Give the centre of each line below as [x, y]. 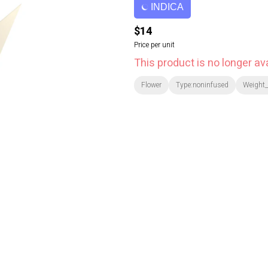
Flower [151, 85]
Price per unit [154, 45]
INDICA [167, 7]
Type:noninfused [202, 85]
